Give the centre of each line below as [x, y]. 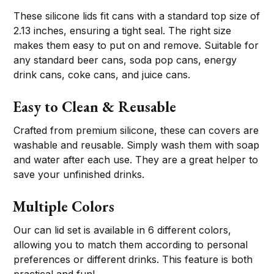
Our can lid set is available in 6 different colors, [123, 230]
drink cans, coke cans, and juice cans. [102, 75]
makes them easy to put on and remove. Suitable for [136, 46]
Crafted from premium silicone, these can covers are [136, 131]
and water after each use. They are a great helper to [136, 160]
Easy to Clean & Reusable [95, 107]
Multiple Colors [64, 207]
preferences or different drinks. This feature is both [133, 260]
